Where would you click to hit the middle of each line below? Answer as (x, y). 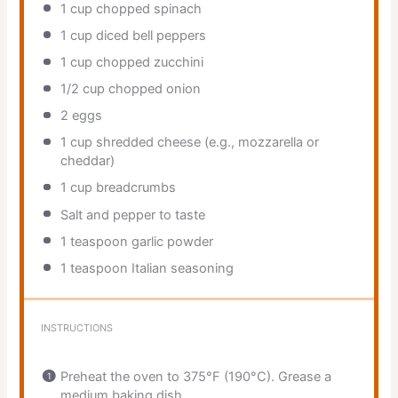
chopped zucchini (147, 63)
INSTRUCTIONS (76, 327)
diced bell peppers (149, 35)
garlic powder (170, 241)
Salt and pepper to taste (132, 215)
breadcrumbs (134, 188)
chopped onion (152, 89)
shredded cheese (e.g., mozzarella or (205, 143)
